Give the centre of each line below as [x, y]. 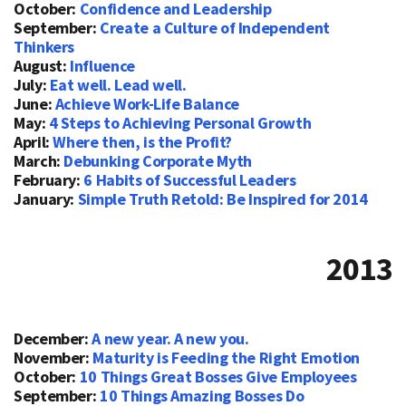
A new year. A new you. [170, 338]
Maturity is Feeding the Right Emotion [227, 357]
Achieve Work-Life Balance [147, 104]
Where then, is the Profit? [143, 142]
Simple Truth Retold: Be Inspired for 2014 [223, 199]
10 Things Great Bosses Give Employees [218, 376]
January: [46, 199]
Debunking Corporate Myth [158, 161]
